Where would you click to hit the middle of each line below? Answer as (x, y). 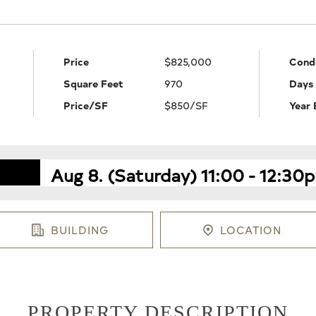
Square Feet (93, 83)
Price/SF (85, 105)
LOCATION (250, 230)
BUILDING (80, 230)
